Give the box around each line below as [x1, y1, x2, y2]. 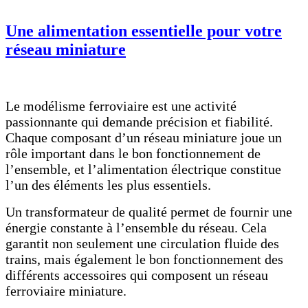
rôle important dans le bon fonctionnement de [5, 146, 261, 162]
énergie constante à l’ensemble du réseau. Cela [5, 220, 267, 236]
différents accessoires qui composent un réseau [5, 267, 268, 283]
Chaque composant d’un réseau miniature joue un [5, 130, 282, 146]
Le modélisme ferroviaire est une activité [5, 98, 236, 114]
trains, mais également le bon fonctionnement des [5, 252, 283, 267]
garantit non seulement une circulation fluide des [5, 236, 279, 252]
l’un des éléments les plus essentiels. [5, 177, 211, 193]
